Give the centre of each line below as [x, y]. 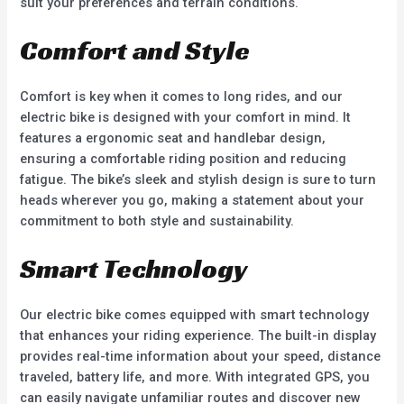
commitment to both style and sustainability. [157, 221]
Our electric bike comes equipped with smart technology [195, 315]
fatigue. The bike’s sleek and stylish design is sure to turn [198, 180]
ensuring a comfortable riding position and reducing [184, 159]
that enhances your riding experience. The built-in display [198, 336]
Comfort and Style [135, 51]
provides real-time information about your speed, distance [201, 357]
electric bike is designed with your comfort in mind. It [186, 118]
